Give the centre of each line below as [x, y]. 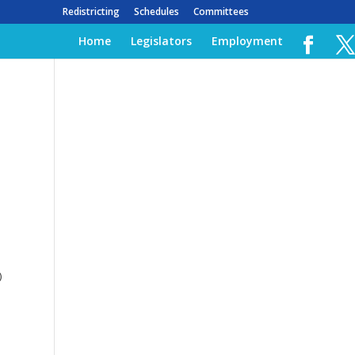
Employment [247, 41]
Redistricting [91, 11]
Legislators [161, 41]
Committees [221, 11]
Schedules [156, 11]
